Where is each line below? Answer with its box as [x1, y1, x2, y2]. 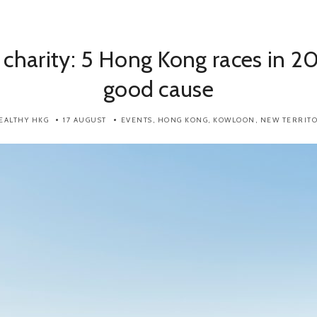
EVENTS [120, 115, 153, 125]
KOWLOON [213, 115, 255, 125]
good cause [103, 75, 214, 103]
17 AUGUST [63, 115, 107, 125]
